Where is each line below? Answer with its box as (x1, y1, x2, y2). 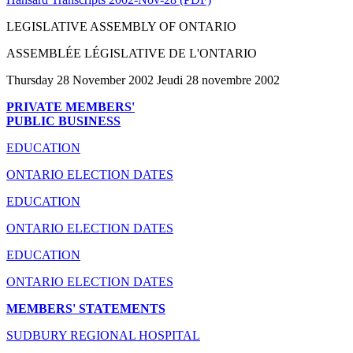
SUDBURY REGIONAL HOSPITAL (6, 328, 200, 342)
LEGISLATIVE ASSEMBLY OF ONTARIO (6, 19, 236, 33)
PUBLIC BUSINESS (6, 113, 121, 128)
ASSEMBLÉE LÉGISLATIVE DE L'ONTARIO (6, 46, 257, 60)
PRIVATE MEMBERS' (6, 99, 135, 113)
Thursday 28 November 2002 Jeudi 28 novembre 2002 (6, 72, 280, 87)
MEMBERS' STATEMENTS (6, 301, 165, 315)
